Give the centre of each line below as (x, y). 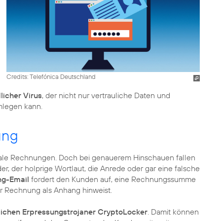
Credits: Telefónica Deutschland (51, 76)
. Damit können (173, 212)
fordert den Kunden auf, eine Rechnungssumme (112, 179)
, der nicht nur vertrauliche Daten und (106, 95)
